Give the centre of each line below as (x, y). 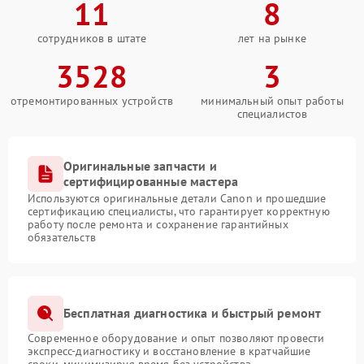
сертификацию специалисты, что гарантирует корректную (179, 211)
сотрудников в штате (92, 38)
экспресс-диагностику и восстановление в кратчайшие (169, 351)
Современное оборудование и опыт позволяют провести (176, 338)
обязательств (62, 237)
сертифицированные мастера (151, 181)
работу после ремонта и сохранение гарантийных (158, 224)
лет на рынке (272, 38)
